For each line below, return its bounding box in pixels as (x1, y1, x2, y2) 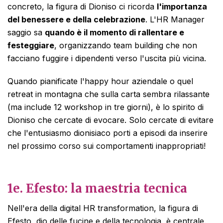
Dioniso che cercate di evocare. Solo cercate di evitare (7, 115, 214, 125)
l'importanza (157, 1, 207, 11)
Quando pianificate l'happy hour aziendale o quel (7, 76, 193, 86)
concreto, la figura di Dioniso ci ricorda (7, 1, 157, 11)
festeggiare (7, 40, 54, 50)
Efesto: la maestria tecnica (23, 181, 187, 196)
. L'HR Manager (145, 14, 205, 24)
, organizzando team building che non (54, 40, 197, 50)
